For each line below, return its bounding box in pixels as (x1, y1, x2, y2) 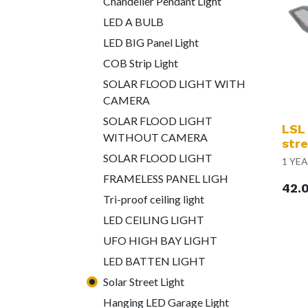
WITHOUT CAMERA (103, 131, 208, 144)
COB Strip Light (103, 56, 178, 70)
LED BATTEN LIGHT (103, 254, 206, 268)
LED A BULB (103, 15, 164, 29)
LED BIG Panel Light (103, 36, 199, 49)
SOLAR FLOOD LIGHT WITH (103, 77, 245, 91)
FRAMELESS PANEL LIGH (103, 172, 228, 186)
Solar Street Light (103, 275, 184, 289)
